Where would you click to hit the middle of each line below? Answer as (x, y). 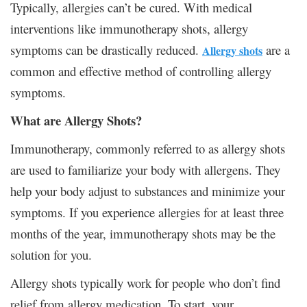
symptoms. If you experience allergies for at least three (147, 212)
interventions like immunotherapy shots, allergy (129, 28)
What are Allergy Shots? (76, 120)
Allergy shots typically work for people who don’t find (145, 282)
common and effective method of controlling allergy (141, 71)
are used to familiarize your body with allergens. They (145, 169)
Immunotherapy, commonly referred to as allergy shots (148, 148)
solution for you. (51, 254)
